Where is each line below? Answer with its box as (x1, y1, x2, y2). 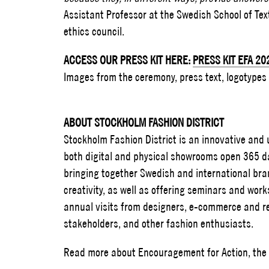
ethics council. (64, 23, 125, 38)
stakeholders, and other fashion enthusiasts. (64, 216, 254, 230)
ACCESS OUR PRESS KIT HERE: (64, 52, 193, 67)
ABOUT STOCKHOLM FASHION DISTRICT (64, 115, 225, 129)
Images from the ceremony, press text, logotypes (64, 69, 267, 83)
